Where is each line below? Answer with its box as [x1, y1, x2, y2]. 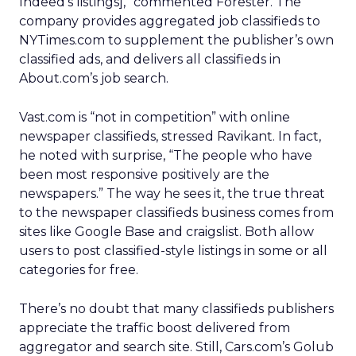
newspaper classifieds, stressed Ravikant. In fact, [19, 129, 321, 144]
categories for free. [19, 262, 138, 277]
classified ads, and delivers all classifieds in [19, 52, 281, 67]
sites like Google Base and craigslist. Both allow [19, 224, 314, 239]
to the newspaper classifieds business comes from [19, 205, 334, 220]
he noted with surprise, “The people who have [19, 148, 312, 163]
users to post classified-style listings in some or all [19, 243, 327, 258]
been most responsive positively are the [19, 167, 269, 182]
